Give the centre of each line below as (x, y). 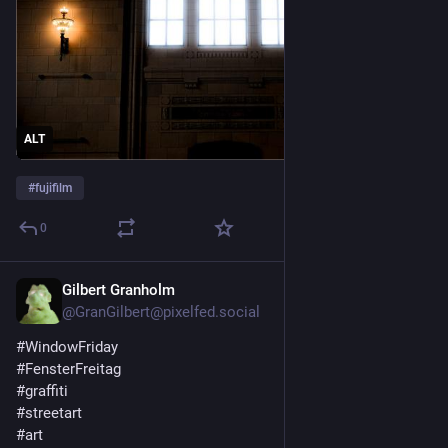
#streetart (49, 412)
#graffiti (42, 390)
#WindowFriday (67, 346)
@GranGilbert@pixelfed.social (161, 311)
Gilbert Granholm (118, 289)
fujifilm (53, 187)
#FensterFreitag (68, 368)
